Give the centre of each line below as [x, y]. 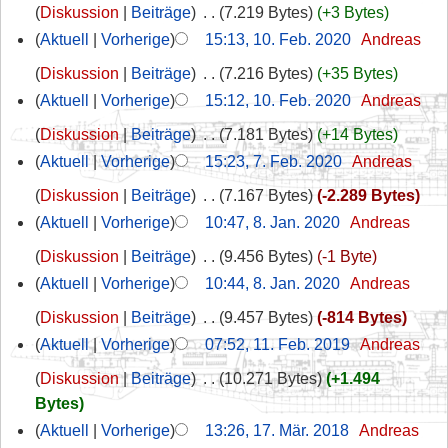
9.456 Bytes [265, 256]
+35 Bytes [357, 73]
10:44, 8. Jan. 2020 [272, 283]
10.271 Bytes [270, 378]
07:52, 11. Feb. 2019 [277, 344]
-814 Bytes [361, 317]
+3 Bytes [352, 12]
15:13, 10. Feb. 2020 [277, 39]
